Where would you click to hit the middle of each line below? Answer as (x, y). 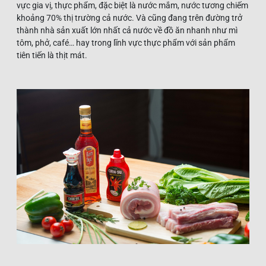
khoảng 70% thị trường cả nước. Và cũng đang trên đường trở (129, 18)
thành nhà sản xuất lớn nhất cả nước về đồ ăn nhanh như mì (127, 30)
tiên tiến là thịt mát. (52, 55)
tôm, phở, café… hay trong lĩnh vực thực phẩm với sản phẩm (126, 42)
